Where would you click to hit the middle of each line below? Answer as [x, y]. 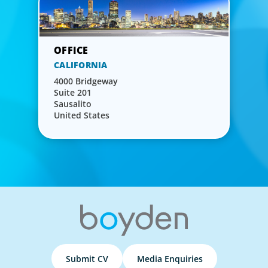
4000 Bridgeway [86, 81]
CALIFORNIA [81, 65]
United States [82, 115]
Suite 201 [73, 93]
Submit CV [87, 258]
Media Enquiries [170, 258]
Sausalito [73, 104]
